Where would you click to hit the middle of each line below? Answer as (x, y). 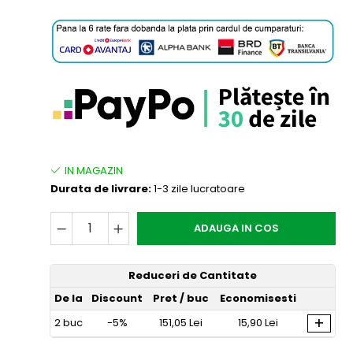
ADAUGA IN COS (237, 229)
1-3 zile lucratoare (199, 189)
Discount (117, 299)
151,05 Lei (180, 323)
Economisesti (258, 299)
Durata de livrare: (101, 189)
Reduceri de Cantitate (193, 276)
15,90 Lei (258, 323)
